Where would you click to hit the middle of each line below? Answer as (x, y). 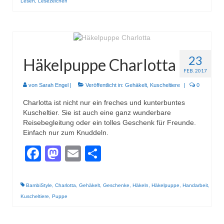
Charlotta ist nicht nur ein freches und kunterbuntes (104, 103)
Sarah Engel (54, 85)
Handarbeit (195, 185)
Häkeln (140, 185)
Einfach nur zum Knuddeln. (66, 133)
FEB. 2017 (195, 71)
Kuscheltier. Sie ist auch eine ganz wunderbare (97, 113)
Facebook (76, 154)
